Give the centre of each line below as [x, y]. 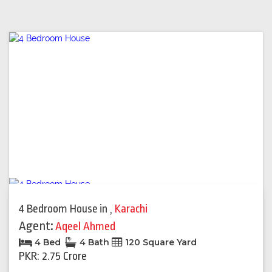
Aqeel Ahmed [85, 227]
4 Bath [94, 243]
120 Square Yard [160, 243]
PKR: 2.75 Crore [53, 257]
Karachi [131, 209]
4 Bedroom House [58, 209]
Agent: [36, 226]
